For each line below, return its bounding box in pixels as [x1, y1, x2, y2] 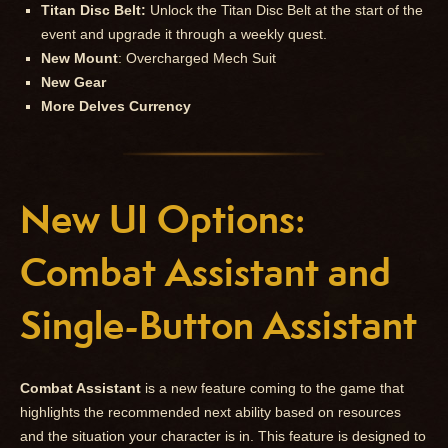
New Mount [41, 50, 118, 67]
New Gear [41, 74, 106, 91]
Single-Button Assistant [20, 301, 417, 350]
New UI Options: [20, 195, 305, 244]
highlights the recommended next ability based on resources [20, 404, 401, 421]
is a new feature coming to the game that [145, 380, 404, 397]
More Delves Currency [41, 98, 191, 115]
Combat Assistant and [20, 248, 391, 297]
